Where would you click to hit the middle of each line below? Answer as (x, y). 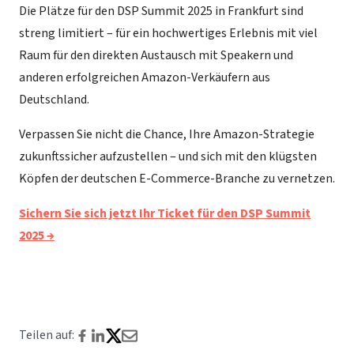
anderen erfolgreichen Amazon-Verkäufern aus (145, 78)
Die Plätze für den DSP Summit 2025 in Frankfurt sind (161, 11)
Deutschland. (54, 100)
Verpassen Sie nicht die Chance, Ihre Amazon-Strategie (167, 135)
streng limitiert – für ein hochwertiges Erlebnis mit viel (168, 34)
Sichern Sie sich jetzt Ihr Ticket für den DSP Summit (165, 214)
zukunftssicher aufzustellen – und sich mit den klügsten (168, 157)
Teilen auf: (47, 335)
